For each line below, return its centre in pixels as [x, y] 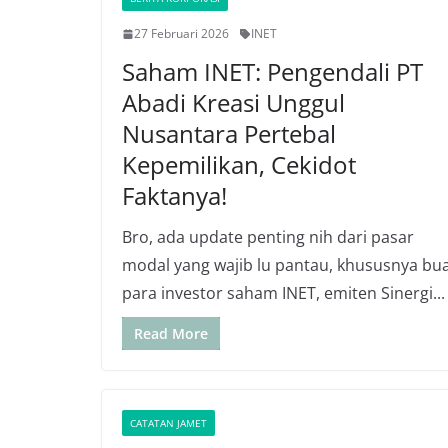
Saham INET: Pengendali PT [272, 71]
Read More [171, 333]
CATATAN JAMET [168, 423]
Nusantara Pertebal [229, 133]
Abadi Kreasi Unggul [233, 102]
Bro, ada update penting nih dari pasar [268, 237]
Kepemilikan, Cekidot [239, 164]
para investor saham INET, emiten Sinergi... [283, 293]
